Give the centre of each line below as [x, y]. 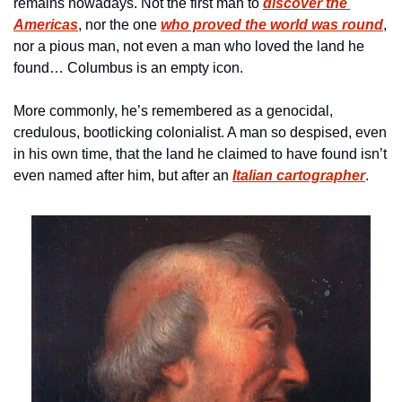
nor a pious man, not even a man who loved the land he [189, 46]
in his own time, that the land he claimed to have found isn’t [200, 154]
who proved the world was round [272, 25]
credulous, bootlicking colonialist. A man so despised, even [200, 132]
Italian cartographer [299, 175]
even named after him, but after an [123, 175]
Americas [46, 25]
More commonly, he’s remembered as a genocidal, [173, 111]
